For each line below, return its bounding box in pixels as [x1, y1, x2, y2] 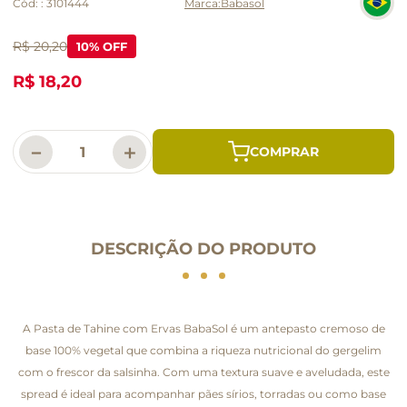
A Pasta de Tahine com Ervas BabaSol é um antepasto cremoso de [22, 321, 385, 335]
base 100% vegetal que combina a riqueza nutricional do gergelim [25, 342, 382, 357]
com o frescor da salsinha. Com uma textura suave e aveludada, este [17, 364, 390, 379]
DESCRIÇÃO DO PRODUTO [91, 238, 316, 259]
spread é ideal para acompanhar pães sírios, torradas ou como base [21, 386, 386, 401]
